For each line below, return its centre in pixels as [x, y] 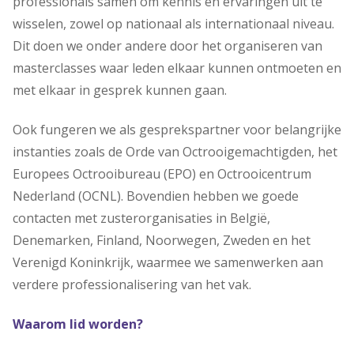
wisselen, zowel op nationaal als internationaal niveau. [173, 24]
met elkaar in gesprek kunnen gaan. [120, 90]
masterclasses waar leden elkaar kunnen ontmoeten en [177, 68]
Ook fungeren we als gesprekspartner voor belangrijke [177, 130]
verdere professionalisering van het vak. [132, 284]
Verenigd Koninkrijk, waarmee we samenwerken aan [168, 262]
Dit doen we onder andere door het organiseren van [168, 46]
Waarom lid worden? [78, 324]
